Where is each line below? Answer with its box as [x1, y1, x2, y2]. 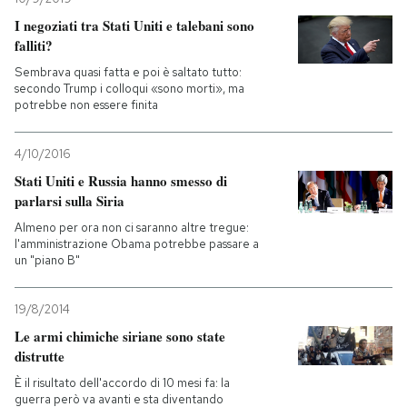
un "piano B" [15, 253, 80, 268]
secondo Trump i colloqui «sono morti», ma [15, 81, 244, 96]
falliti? [15, 35, 53, 55]
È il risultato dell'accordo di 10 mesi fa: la [15, 375, 230, 391]
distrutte [15, 346, 65, 366]
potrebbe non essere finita [15, 97, 158, 113]
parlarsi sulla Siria [15, 191, 124, 211]
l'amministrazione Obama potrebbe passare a [15, 236, 259, 252]
